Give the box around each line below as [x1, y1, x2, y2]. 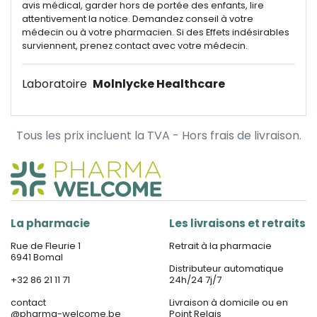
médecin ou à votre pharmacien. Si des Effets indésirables [22, 26, 289, 38]
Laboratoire [22, 76, 90, 92]
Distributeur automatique [169, 262, 284, 275]
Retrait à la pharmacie [169, 239, 272, 253]
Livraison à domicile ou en [169, 296, 288, 309]
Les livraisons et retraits [169, 216, 306, 231]
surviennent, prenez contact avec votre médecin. [22, 40, 248, 52]
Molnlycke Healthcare [93, 76, 225, 92]
